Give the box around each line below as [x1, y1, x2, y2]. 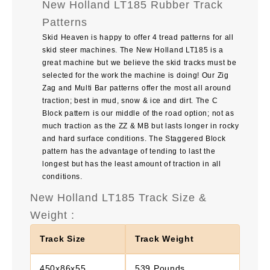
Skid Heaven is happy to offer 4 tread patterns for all [42, 33, 234, 42]
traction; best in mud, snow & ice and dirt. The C [42, 96, 218, 105]
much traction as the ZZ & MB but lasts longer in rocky [42, 121, 239, 130]
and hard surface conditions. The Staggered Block [42, 134, 226, 143]
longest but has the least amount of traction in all [42, 159, 221, 168]
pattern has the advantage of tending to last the [42, 146, 216, 155]
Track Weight [135, 233, 194, 243]
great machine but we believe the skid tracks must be [42, 58, 237, 67]
